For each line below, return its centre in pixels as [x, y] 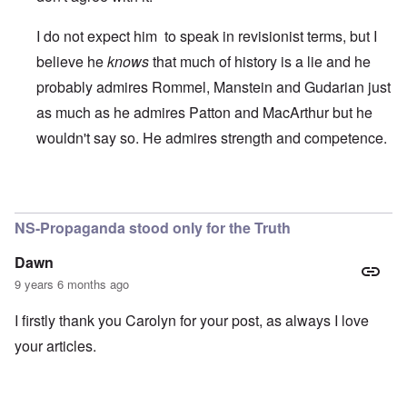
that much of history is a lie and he [260, 62]
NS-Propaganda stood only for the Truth [153, 228]
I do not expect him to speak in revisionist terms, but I [207, 36]
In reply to [69, 194]
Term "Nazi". [142, 194]
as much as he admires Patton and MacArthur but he [204, 113]
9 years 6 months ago [72, 284]
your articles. [55, 346]
